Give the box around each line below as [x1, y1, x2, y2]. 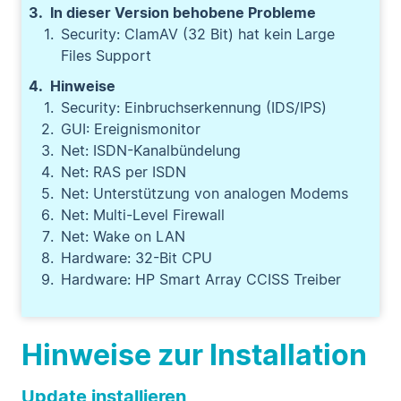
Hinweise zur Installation [21, 337, 367, 372]
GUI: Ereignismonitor [61, 120, 200, 138]
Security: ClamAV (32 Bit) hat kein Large [61, 25, 335, 43]
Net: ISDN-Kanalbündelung [61, 141, 241, 159]
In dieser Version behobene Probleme [50, 4, 316, 21]
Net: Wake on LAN [61, 227, 185, 245]
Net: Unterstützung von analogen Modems [61, 184, 348, 202]
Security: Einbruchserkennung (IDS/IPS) [61, 98, 327, 116]
